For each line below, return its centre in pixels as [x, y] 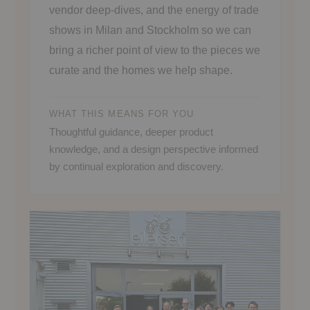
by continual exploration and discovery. [136, 166]
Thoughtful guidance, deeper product [131, 131]
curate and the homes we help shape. [141, 70]
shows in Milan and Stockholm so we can [150, 30]
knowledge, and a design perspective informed [154, 149]
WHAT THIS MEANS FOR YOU [122, 113]
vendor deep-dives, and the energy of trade [154, 10]
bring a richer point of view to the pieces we [155, 50]
